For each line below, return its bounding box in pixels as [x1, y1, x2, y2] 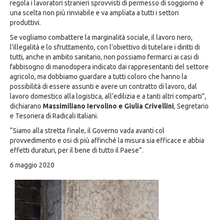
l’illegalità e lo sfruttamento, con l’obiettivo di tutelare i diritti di [10, 43, 200, 51]
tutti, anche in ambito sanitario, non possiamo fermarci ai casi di [10, 53, 199, 61]
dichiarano [10, 102, 43, 110]
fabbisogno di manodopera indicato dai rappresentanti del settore [10, 63, 209, 71]
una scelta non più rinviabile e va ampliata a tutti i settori [10, 9, 179, 17]
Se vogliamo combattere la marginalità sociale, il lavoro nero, [10, 33, 192, 41]
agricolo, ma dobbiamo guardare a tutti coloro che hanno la [10, 73, 187, 81]
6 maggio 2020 [10, 161, 55, 169]
